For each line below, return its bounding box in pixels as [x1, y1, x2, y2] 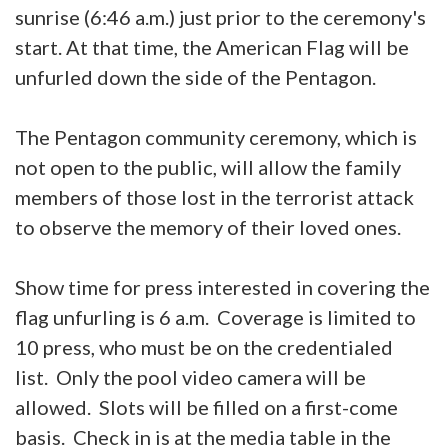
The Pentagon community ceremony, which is [15, 124, 417, 149]
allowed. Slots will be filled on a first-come [15, 394, 398, 419]
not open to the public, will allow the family [15, 154, 401, 179]
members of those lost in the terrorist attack [15, 184, 414, 209]
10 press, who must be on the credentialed [15, 334, 393, 359]
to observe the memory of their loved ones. [15, 214, 401, 239]
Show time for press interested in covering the [15, 274, 430, 299]
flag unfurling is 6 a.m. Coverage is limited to [15, 304, 416, 329]
